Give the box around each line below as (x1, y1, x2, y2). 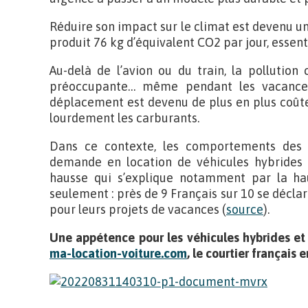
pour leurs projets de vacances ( (49, 202, 226, 217)
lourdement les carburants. (49, 111, 199, 125)
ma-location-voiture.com (49, 246, 187, 261)
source (226, 202, 263, 217)
